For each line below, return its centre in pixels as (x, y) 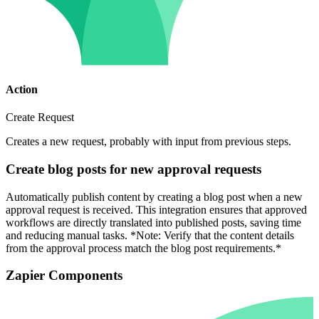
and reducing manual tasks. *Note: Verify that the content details (150, 235)
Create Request (40, 117)
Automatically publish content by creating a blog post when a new (154, 197)
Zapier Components (64, 276)
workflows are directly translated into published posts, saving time (153, 222)
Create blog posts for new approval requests (134, 169)
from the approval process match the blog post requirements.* (143, 248)
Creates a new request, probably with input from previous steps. (148, 142)
